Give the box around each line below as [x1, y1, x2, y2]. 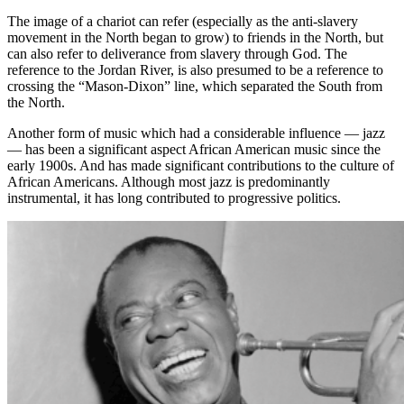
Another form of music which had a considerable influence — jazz [7, 124, 385, 141]
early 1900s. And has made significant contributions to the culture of [7, 157, 394, 173]
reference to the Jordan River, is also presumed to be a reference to [7, 61, 383, 78]
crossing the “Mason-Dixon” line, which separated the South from [7, 78, 382, 94]
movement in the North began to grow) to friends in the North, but [7, 29, 383, 45]
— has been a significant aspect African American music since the [7, 141, 381, 157]
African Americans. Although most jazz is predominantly [7, 173, 330, 189]
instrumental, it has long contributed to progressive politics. [7, 189, 341, 206]
